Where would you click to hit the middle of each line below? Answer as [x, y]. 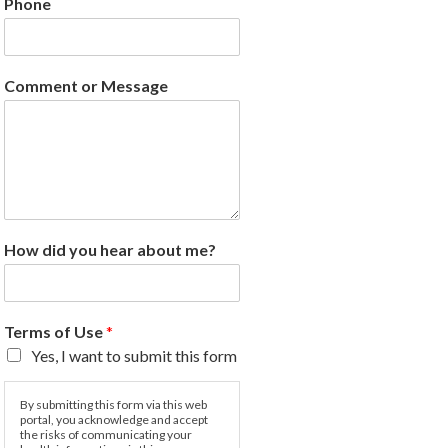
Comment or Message [86, 86]
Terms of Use [55, 332]
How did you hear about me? [110, 250]
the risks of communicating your [106, 435]
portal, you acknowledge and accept [114, 420]
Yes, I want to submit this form [134, 356]
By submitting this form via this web [113, 405]
